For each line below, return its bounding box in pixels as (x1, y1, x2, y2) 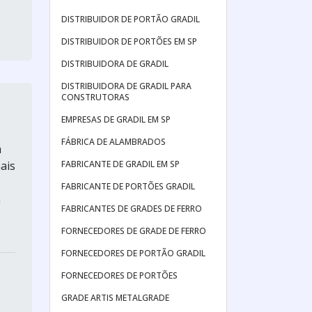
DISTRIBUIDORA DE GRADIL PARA (61, 80, 192, 92)
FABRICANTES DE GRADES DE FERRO (61, 203, 202, 214)
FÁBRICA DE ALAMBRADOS (61, 136, 166, 148)
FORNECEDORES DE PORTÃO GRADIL (61, 247, 205, 259)
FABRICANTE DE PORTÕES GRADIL (61, 180, 195, 192)
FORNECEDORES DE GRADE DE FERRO (61, 225, 206, 237)
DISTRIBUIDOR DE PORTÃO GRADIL (61, 13, 200, 25)
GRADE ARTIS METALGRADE (61, 292, 169, 304)
